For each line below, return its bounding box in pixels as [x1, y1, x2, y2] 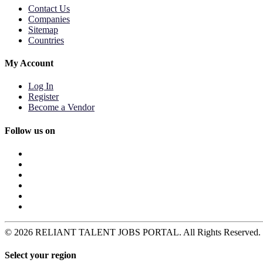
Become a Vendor [28, 102, 95, 113]
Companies [28, 14, 70, 24]
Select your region [5, 250, 76, 261]
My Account [5, 58, 53, 69]
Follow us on [5, 125, 55, 136]
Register [28, 92, 59, 102]
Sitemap [28, 24, 58, 35]
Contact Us [28, 3, 70, 14]
